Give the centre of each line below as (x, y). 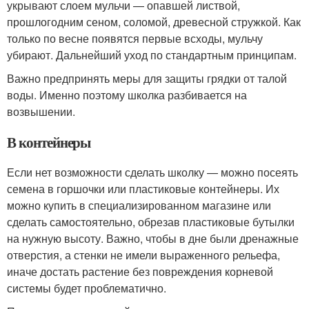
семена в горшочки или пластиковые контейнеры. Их (143, 188)
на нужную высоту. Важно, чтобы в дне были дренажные (153, 238)
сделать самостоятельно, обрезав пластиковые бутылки (151, 221)
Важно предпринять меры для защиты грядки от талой (147, 78)
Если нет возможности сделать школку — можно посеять (152, 172)
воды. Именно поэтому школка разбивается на (127, 94)
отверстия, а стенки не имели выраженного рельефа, (143, 255)
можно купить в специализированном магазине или (139, 205)
